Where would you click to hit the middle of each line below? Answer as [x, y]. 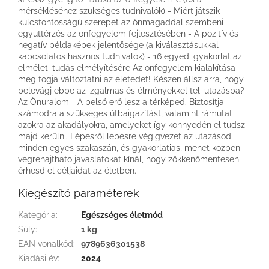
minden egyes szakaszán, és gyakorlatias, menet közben [129, 148]
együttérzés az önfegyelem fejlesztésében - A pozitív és [128, 34]
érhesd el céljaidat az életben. [77, 171]
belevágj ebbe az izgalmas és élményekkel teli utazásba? [131, 91]
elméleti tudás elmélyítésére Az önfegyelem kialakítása [127, 68]
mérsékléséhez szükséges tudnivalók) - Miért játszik [119, 11]
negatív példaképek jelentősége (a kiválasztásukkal [118, 45]
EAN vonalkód [46, 244]
